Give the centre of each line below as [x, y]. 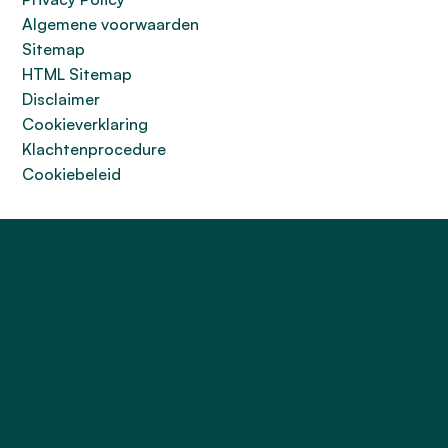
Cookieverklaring [85, 124]
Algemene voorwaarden [110, 24]
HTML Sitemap [77, 74]
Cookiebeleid [71, 174]
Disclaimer [61, 99]
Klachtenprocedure [94, 149]
